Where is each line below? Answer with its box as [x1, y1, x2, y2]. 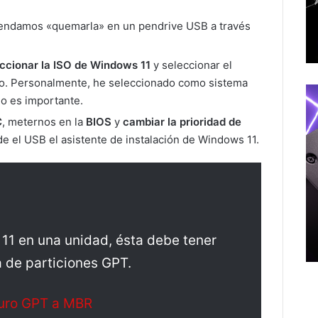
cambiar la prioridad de [123, 115, 241, 129]
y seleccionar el [150, 58, 232, 72]
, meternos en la [2, 115, 86, 129]
